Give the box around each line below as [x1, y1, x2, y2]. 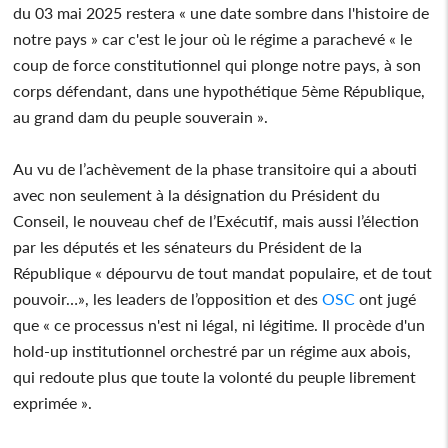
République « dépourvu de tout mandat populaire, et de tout [13, 262, 433, 282]
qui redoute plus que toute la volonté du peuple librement [13, 366, 417, 386]
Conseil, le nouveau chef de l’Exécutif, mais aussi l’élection [13, 210, 420, 230]
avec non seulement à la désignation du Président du [13, 184, 381, 204]
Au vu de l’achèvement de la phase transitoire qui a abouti [13, 158, 418, 178]
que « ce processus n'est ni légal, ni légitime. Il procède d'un [13, 314, 426, 334]
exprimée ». [13, 392, 93, 412]
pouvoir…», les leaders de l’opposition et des [13, 288, 319, 308]
